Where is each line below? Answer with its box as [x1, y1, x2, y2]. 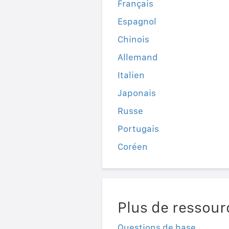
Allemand [117, 51, 158, 62]
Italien [117, 69, 145, 80]
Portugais [117, 123, 159, 134]
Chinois [117, 33, 149, 44]
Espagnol [117, 15, 156, 27]
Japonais [117, 87, 156, 98]
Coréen [117, 141, 148, 152]
